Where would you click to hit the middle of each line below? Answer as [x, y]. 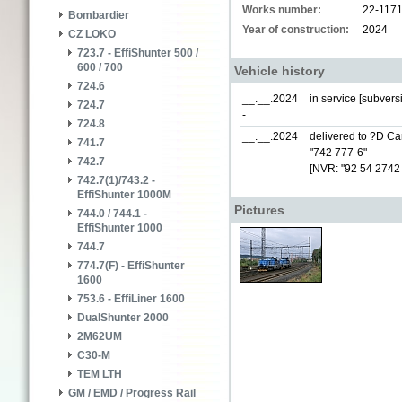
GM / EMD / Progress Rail [132, 393]
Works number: [282, 10]
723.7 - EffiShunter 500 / [138, 53]
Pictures [259, 210]
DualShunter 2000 [123, 318]
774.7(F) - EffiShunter [131, 266]
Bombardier [99, 16]
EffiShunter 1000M [124, 195]
